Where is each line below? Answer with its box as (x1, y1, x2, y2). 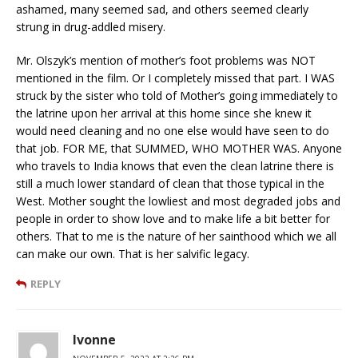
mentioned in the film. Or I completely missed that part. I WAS (16, 70, 335, 86)
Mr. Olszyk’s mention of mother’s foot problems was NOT (16, 52, 316, 68)
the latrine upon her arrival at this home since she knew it (16, 105, 312, 121)
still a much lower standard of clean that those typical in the (16, 175, 324, 191)
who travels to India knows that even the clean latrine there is (16, 157, 334, 173)
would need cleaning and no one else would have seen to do (16, 122, 329, 138)
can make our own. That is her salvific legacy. (16, 245, 249, 261)
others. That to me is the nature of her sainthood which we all (16, 228, 336, 244)
